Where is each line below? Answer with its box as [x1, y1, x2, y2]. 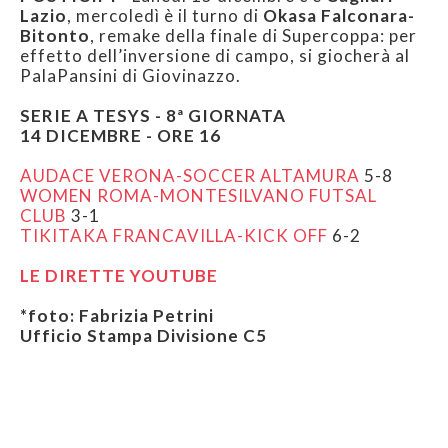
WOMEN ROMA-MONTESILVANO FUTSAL [20, 185, 377, 207]
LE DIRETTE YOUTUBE [20, 265, 218, 287]
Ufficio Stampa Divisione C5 [20, 325, 267, 347]
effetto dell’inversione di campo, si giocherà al [20, 45, 410, 67]
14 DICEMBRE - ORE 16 [20, 125, 221, 147]
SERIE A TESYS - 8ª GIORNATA [20, 105, 286, 127]
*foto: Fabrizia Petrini [20, 305, 214, 327]
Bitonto [20, 25, 90, 47]
